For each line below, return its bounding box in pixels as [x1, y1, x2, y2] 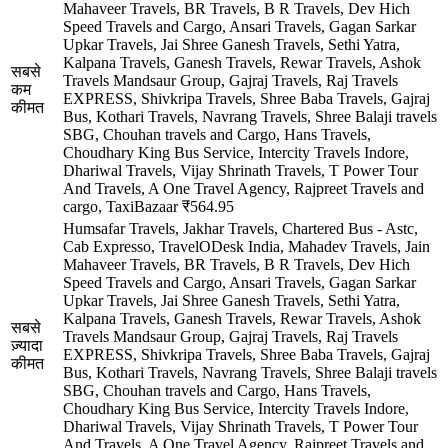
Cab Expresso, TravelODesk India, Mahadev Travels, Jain [63, 237, 430, 255]
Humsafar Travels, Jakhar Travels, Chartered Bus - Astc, [63, 219, 418, 237]
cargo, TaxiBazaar [63, 197, 178, 215]
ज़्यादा [11, 336, 43, 354]
